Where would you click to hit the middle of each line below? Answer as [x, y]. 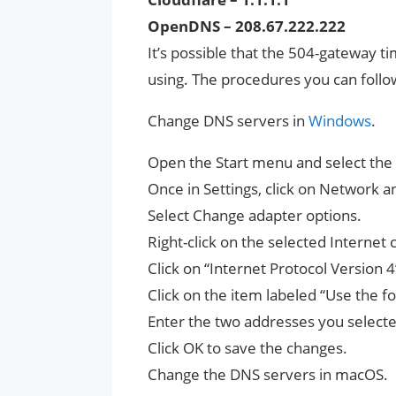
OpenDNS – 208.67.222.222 [247, 26]
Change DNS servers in [228, 120]
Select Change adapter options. [255, 215]
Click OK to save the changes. [247, 347]
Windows [340, 120]
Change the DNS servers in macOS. [268, 374]
